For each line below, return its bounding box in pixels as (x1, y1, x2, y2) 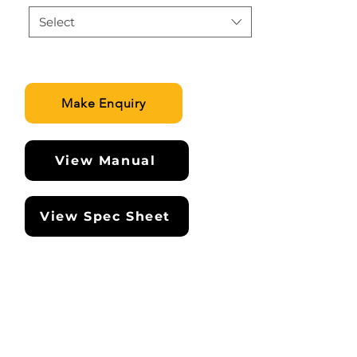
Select (39, 14, 75, 29)
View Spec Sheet (40, 209, 171, 224)
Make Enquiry (61, 96, 146, 111)
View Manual (54, 153, 156, 168)
